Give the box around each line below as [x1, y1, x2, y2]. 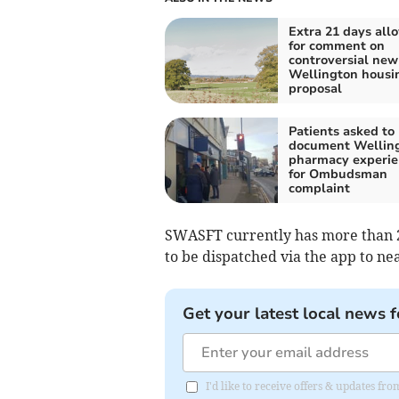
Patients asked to [288, 123, 395, 141]
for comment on [288, 37, 385, 55]
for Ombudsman [288, 166, 387, 183]
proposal [288, 80, 342, 98]
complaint [288, 180, 350, 198]
